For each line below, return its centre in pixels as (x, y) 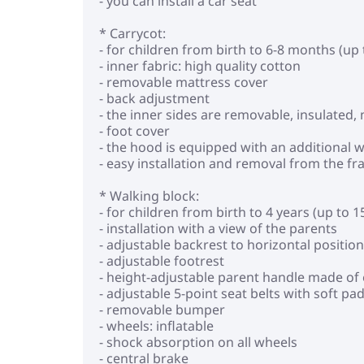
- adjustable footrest (162, 261)
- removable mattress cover (184, 82)
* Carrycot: (132, 33)
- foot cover (134, 131)
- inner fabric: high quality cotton (200, 66)
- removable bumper (162, 310)
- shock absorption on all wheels (198, 342)
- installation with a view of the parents (218, 228)
